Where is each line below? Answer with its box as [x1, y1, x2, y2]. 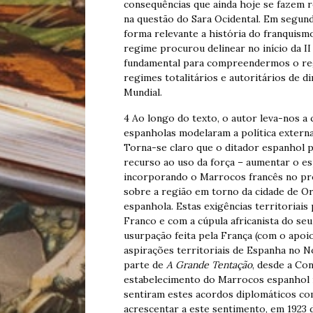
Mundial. [124, 86, 162, 99]
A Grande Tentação [166, 259, 252, 272]
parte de [124, 259, 166, 272]
